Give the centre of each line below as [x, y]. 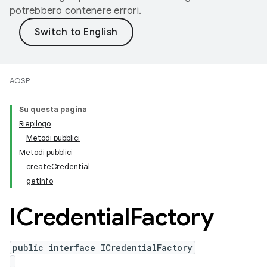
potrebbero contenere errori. [75, 11]
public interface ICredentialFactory [103, 248]
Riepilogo [35, 124]
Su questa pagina [53, 109]
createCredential [58, 167]
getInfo [40, 181]
